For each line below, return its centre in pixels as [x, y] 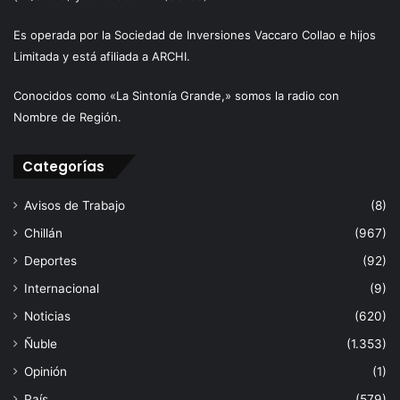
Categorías [63, 166]
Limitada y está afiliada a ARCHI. [102, 56]
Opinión [46, 371]
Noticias [47, 316]
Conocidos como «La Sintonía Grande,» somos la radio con [176, 95]
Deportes [50, 260]
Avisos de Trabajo [75, 205]
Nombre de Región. [67, 117]
